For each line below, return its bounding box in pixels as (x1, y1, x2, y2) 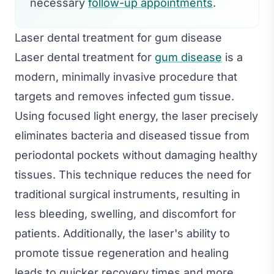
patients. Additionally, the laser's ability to (15, 226, 230, 240)
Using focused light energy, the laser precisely (15, 109, 258, 122)
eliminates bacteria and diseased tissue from (15, 128, 250, 142)
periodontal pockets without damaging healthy (15, 148, 257, 161)
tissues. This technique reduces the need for (15, 168, 251, 181)
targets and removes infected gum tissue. (15, 89, 234, 103)
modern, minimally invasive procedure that (15, 70, 237, 83)
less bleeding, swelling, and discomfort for (15, 207, 236, 220)
